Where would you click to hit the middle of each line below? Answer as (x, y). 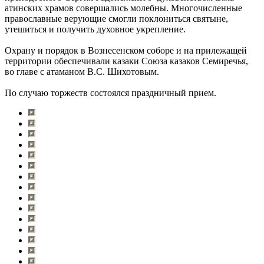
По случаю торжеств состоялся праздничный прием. (110, 93)
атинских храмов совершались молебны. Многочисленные (123, 8)
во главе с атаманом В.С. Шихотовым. (82, 71)
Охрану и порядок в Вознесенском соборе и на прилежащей (126, 50)
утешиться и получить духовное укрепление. (95, 29)
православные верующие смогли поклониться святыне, (116, 18)
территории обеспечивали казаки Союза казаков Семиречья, (126, 61)
